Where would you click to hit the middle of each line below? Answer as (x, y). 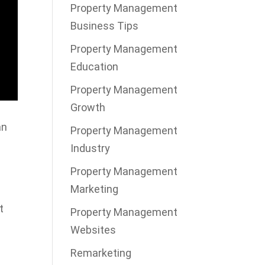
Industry (91, 148)
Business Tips (105, 25)
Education (95, 66)
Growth (88, 107)
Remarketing (101, 253)
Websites (93, 230)
